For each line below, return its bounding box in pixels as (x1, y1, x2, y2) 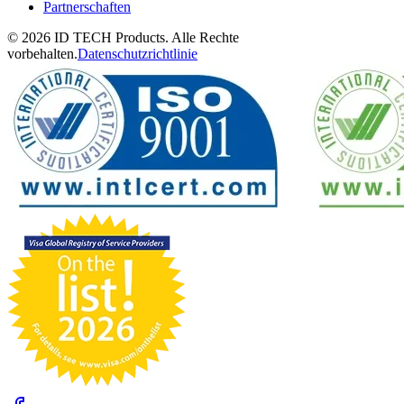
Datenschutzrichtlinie (78, 45, 197, 61)
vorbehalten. (7, 45, 78, 61)
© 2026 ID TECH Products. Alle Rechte (7, 29, 239, 45)
